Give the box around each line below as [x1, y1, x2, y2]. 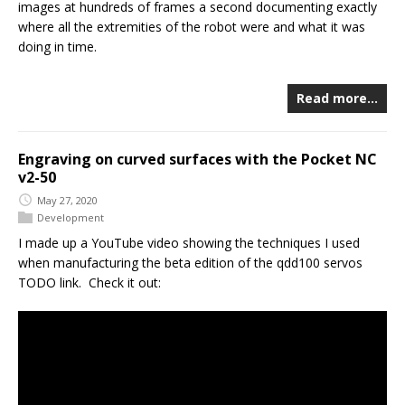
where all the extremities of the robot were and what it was [18, 18, 365, 35]
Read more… [297, 89, 378, 107]
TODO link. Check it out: [18, 274, 161, 292]
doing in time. [18, 38, 97, 55]
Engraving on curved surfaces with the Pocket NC [18, 149, 377, 169]
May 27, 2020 [37, 193, 98, 207]
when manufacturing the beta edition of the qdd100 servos [18, 254, 363, 272]
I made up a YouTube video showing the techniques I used [18, 234, 360, 252]
